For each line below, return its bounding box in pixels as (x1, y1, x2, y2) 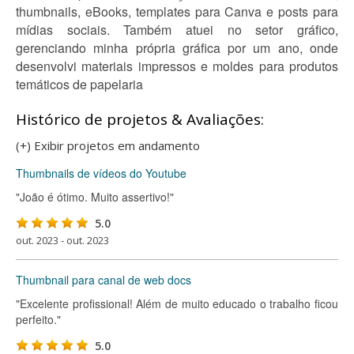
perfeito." (16, 311, 61, 327)
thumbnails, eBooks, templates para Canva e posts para (16, 2, 338, 21)
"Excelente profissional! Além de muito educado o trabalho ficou (16, 296, 338, 311)
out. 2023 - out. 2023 (16, 233, 109, 247)
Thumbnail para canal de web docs (16, 272, 191, 288)
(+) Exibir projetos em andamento (16, 137, 200, 153)
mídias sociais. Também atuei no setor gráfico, (16, 21, 338, 39)
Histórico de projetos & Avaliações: (16, 109, 264, 130)
